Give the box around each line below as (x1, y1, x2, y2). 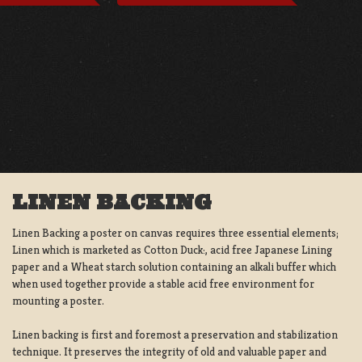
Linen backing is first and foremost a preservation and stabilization (12, 326, 338, 342)
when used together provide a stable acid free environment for (12, 276, 314, 291)
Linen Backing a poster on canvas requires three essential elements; (12, 225, 339, 240)
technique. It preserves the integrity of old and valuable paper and (12, 343, 326, 359)
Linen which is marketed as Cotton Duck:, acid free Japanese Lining (12, 242, 332, 257)
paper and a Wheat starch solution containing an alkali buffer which (12, 259, 336, 274)
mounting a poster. (12, 293, 104, 308)
